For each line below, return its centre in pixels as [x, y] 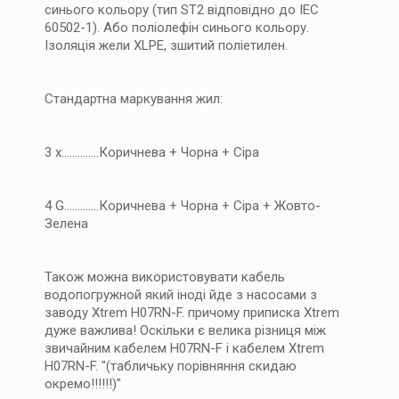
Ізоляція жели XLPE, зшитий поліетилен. [166, 45]
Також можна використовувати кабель [165, 277]
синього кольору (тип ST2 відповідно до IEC [182, 10]
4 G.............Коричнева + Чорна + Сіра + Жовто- [183, 206]
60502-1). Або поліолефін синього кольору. [177, 28]
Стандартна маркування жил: [134, 99]
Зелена [66, 224]
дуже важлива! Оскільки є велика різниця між [185, 330]
